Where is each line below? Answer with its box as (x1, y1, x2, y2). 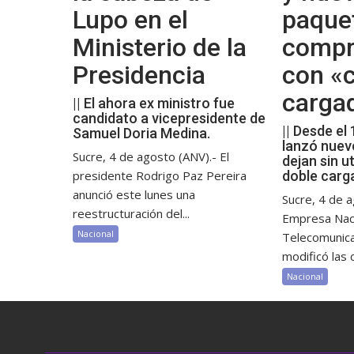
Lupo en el (73, 5, 188, 35)
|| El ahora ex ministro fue (73, 95, 235, 111)
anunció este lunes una (73, 186, 195, 202)
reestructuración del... (73, 205, 190, 221)
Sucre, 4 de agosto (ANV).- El (73, 149, 229, 164)
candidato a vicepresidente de (73, 110, 265, 126)
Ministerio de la (73, 32, 247, 62)
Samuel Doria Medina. (73, 125, 210, 141)
